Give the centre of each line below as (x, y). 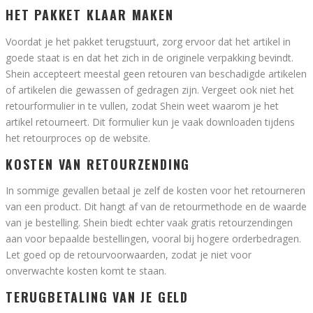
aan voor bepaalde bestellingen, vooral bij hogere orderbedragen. (153, 239)
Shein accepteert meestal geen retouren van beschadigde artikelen (156, 73)
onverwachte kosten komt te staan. (86, 271)
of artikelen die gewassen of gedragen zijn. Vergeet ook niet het (150, 89)
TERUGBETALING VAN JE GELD (97, 297)
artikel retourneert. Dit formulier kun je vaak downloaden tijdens (150, 122)
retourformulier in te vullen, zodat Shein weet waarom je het (142, 105)
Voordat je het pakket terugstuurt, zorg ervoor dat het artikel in (148, 41)
